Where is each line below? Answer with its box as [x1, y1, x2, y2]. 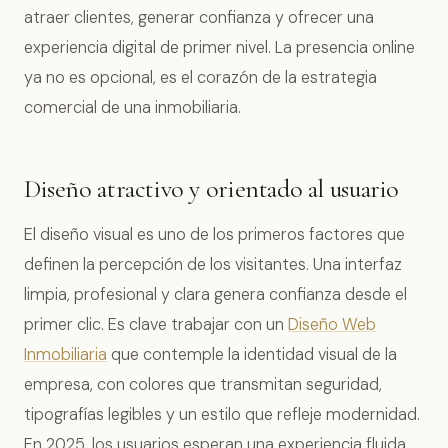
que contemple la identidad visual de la [107, 343, 397, 365]
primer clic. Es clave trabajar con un [24, 313, 288, 335]
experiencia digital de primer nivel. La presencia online [24, 37, 415, 58]
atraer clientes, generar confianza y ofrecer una [24, 7, 374, 28]
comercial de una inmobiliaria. [24, 97, 241, 118]
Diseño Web [288, 313, 376, 335]
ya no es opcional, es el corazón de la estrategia [24, 67, 377, 88]
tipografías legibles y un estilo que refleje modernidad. [24, 403, 420, 425]
